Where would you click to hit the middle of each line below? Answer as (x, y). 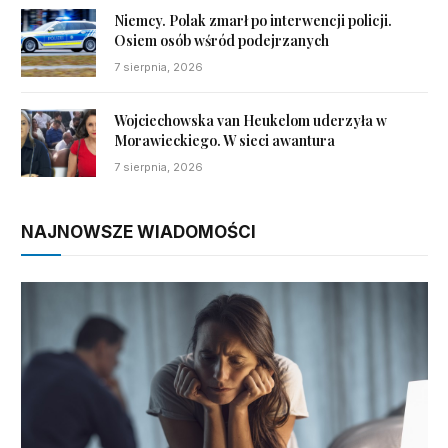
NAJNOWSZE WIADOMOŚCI (138, 232)
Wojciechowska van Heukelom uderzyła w (250, 121)
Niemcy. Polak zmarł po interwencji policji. (253, 20)
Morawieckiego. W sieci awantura (224, 141)
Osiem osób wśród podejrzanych (221, 40)
